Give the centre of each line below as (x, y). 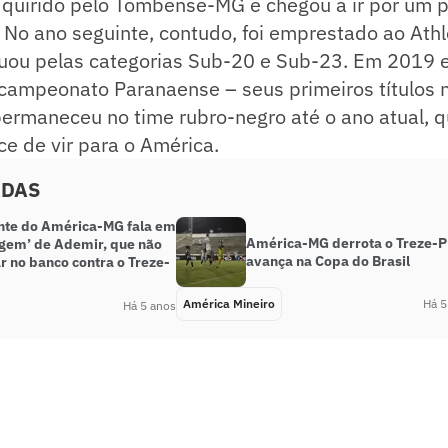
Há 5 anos (149, 305)
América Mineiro (229, 303)
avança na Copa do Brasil (328, 261)
